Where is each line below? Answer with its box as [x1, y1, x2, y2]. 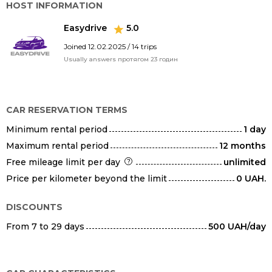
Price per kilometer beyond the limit [6, 173, 167, 184]
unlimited [223, 157, 266, 168]
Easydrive [64, 22, 109, 33]
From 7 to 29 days [6, 221, 84, 232]
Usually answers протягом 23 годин [64, 55, 178, 63]
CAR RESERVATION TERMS [6, 104, 127, 115]
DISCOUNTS [6, 202, 63, 212]
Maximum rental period [6, 140, 109, 151]
